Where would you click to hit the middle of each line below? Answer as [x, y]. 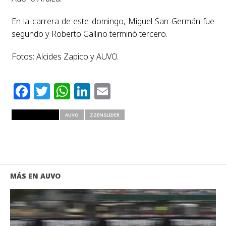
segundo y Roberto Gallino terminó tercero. [89, 34]
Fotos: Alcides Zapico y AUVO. [65, 56]
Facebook [67, 91]
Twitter [78, 91]
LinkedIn [125, 91]
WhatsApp [110, 91]
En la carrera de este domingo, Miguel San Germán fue [113, 21]
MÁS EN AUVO [35, 176]
